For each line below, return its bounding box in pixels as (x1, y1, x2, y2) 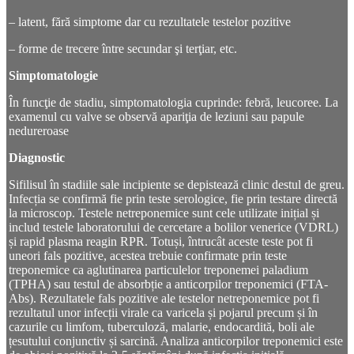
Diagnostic (9, 151, 65, 165)
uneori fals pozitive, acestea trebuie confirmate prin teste (9, 249, 287, 263)
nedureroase (9, 124, 69, 138)
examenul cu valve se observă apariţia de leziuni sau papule (9, 110, 304, 124)
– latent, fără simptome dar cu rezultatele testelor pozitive (9, 15, 291, 29)
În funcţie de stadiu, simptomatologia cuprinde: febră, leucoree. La (9, 96, 338, 110)
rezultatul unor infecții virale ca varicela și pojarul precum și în (9, 306, 318, 320)
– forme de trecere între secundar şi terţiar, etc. (9, 42, 237, 56)
